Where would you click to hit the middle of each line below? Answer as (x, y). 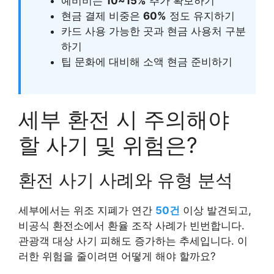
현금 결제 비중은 (102, 16)
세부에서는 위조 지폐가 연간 (87, 211)
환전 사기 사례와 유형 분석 (126, 180)
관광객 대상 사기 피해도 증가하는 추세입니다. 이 (133, 241)
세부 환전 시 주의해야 (124, 120)
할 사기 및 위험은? (108, 145)
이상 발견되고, (216, 211)
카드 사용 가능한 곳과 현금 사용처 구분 (154, 31)
